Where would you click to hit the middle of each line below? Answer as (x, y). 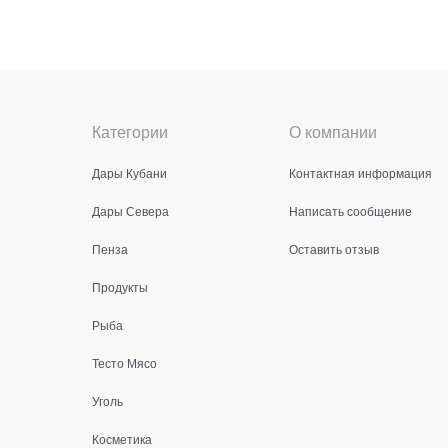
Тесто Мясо (124, 362)
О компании (332, 131)
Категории (130, 131)
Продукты (120, 286)
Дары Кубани (129, 172)
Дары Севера (130, 210)
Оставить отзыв (333, 248)
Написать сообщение (350, 210)
